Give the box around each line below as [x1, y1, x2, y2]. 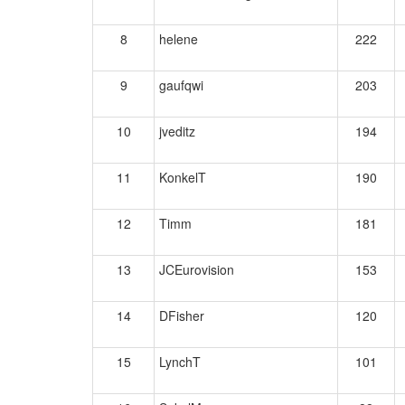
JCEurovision [159, 260, 234, 278]
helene [159, 30, 198, 48]
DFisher [159, 306, 204, 325]
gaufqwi [159, 76, 203, 94]
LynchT [159, 353, 201, 371]
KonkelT [159, 168, 206, 186]
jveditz [159, 122, 195, 140]
